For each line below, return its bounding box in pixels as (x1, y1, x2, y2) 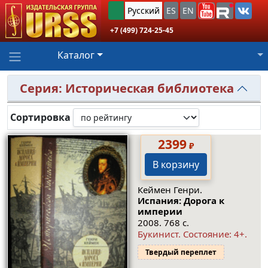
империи (137, 205, 182, 217)
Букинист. (137, 228, 183, 240)
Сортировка (10, 111, 71, 124)
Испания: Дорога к (137, 194, 224, 206)
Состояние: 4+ (182, 228, 245, 240)
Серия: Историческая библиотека (20, 80, 234, 97)
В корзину (152, 158, 199, 172)
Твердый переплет (145, 246, 217, 257)
